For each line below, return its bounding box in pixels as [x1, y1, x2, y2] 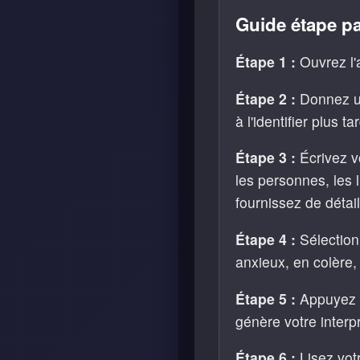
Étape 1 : [235, 51, 296, 72]
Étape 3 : [235, 147, 296, 168]
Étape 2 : [235, 88, 296, 108]
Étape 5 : [235, 288, 296, 309]
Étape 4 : [235, 229, 296, 250]
